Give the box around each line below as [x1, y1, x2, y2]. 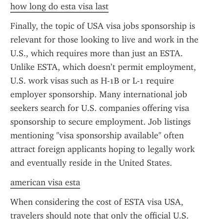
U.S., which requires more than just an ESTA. [10, 48, 183, 59]
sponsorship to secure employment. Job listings [10, 116, 191, 127]
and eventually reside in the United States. [10, 157, 172, 168]
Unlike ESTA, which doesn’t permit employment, [10, 62, 196, 72]
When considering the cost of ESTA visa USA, [10, 197, 183, 207]
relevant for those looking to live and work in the [10, 34, 198, 45]
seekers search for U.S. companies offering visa [10, 103, 189, 113]
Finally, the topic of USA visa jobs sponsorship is [10, 21, 195, 31]
